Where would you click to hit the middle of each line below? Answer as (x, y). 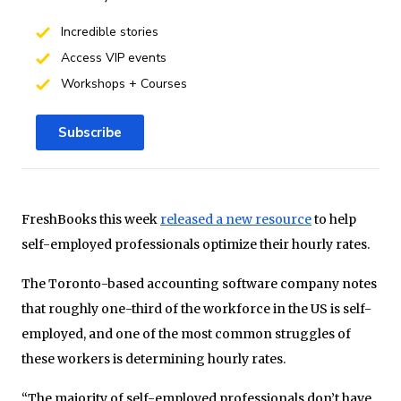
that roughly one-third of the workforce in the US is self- (196, 308)
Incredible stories (107, 31)
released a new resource (236, 219)
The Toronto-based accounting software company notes (199, 283)
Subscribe (90, 132)
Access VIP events (111, 57)
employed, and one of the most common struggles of (186, 333)
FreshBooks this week (91, 219)
